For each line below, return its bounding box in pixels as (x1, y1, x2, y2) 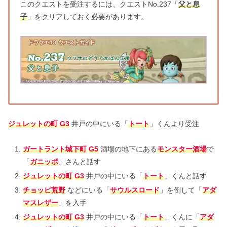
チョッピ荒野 (22, 185, 65, 194)
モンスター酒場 (157, 145, 207, 154)
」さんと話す (58, 158, 101, 166)
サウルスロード (109, 185, 160, 194)
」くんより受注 (149, 120, 199, 128)
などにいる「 (65, 185, 110, 194)
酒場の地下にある (98, 145, 157, 154)
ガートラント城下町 (22, 145, 87, 154)
